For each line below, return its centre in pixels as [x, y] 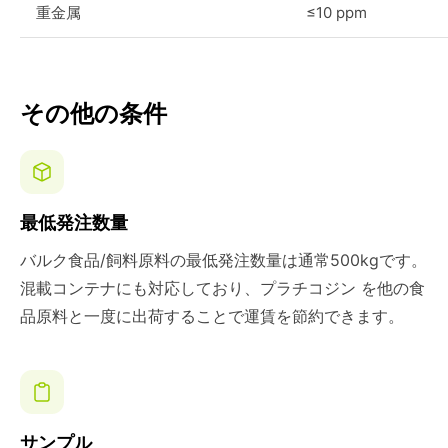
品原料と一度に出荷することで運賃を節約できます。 [212, 316]
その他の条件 [93, 113]
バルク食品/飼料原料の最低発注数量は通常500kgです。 [223, 260]
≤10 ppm [336, 12]
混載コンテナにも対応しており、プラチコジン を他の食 [222, 288]
